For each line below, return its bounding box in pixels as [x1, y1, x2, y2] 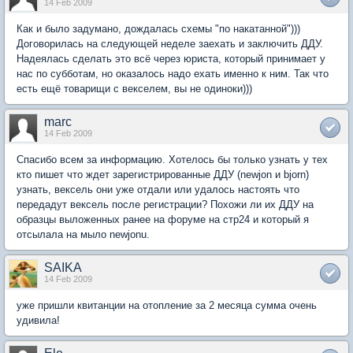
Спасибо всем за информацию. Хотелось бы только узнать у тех [17, 154, 328, 166]
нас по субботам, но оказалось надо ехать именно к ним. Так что [17, 68, 329, 80]
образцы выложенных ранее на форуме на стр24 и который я [17, 214, 309, 226]
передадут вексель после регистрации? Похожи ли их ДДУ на [17, 199, 314, 211]
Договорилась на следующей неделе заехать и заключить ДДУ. [17, 38, 323, 50]
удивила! [17, 314, 60, 327]
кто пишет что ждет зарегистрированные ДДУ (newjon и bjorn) [17, 169, 309, 181]
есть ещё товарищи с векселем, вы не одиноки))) [17, 83, 252, 95]
